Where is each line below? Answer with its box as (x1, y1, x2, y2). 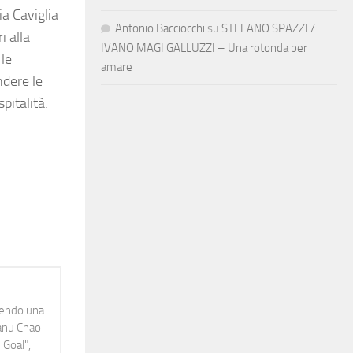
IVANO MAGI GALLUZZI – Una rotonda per (101, 40, 307, 55)
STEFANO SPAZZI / (221, 20, 315, 35)
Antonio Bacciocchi (115, 20, 205, 35)
